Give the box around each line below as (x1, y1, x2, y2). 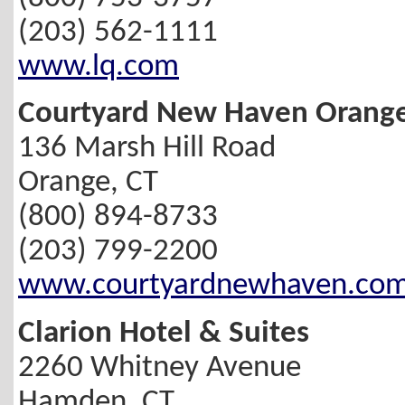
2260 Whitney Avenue (18, 352, 301, 384)
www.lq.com (18, 51, 179, 83)
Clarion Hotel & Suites (18, 317, 309, 350)
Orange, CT (18, 167, 158, 200)
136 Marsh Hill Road (18, 133, 276, 165)
